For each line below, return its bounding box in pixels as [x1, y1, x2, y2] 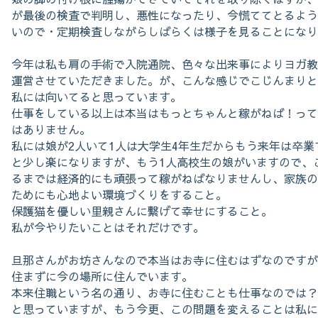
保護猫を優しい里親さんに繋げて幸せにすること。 [11, 203, 273, 219]
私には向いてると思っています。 [11, 89, 182, 104]
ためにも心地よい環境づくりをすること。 [11, 187, 227, 202]
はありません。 [11, 121, 91, 137]
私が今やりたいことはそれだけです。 [11, 219, 204, 235]
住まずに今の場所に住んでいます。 [11, 268, 193, 284]
